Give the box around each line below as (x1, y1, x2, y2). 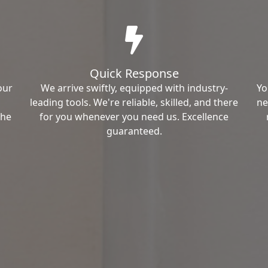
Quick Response (89, 65, 179, 81)
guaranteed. (106, 124, 162, 138)
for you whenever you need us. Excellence (39, 109, 229, 123)
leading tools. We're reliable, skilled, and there (30, 95, 238, 109)
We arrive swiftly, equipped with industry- (40, 81, 228, 95)
